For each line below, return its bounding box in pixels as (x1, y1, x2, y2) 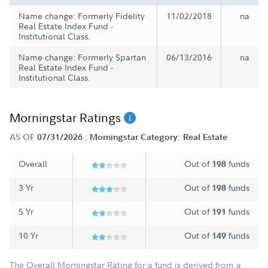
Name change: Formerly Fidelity (19, 10, 145, 22)
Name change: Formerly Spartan (19, 51, 146, 63)
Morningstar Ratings (10, 109, 124, 126)
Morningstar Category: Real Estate (90, 132, 227, 143)
